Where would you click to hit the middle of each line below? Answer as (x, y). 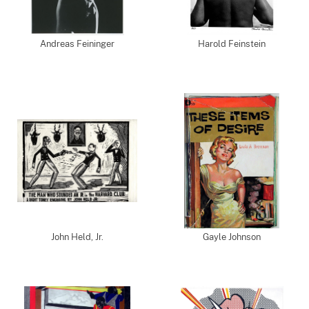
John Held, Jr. (77, 237)
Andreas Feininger (77, 44)
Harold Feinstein (232, 44)
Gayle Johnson (232, 237)
